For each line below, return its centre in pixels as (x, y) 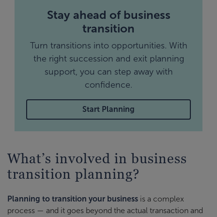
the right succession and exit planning (108, 58)
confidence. (108, 85)
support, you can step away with (108, 71)
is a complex (161, 199)
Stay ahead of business (108, 15)
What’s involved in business (97, 158)
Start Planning (108, 109)
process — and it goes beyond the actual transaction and (105, 210)
